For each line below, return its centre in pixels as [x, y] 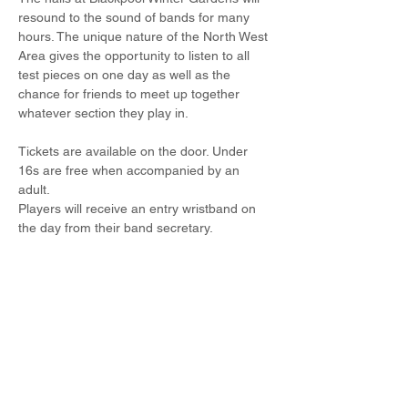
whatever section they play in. [103, 112]
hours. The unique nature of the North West [145, 36]
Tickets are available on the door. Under [135, 151]
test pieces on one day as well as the [126, 74]
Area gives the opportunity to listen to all [136, 55]
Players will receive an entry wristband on [139, 208]
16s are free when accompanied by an [131, 170]
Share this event [87, 329]
